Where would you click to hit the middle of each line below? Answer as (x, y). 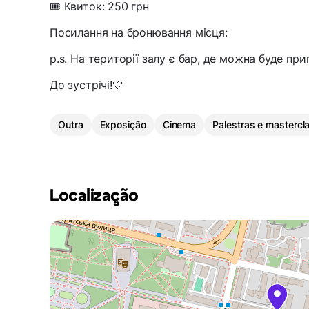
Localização (94, 196)
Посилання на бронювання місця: (139, 33)
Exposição (123, 125)
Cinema (179, 125)
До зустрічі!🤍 (87, 85)
